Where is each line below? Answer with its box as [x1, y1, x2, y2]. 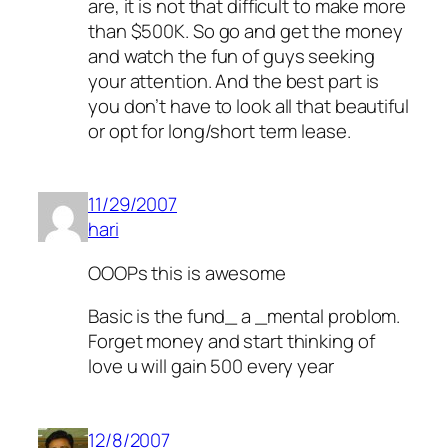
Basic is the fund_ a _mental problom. [88, 303, 401, 330]
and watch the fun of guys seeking [88, 42, 375, 69]
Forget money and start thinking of [88, 328, 375, 355]
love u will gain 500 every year [88, 353, 334, 380]
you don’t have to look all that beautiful [88, 92, 409, 119]
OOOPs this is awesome [88, 259, 286, 286]
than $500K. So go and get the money [88, 17, 403, 44]
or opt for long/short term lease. [88, 117, 351, 144]
